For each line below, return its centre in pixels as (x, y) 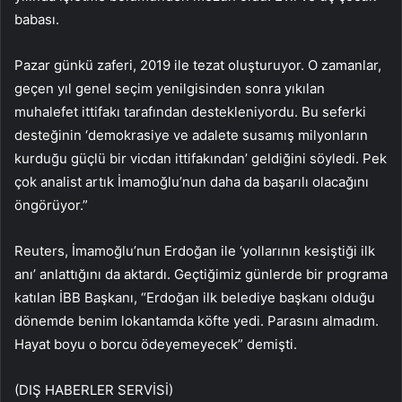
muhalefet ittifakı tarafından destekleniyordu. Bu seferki (190, 112)
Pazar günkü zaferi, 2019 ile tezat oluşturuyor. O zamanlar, (198, 66)
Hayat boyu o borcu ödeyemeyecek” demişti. (156, 345)
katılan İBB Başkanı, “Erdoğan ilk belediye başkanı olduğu (195, 298)
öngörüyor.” (51, 205)
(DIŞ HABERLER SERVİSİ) (94, 390)
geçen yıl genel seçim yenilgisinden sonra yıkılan (170, 89)
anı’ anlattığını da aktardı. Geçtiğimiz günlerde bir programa (201, 275)
